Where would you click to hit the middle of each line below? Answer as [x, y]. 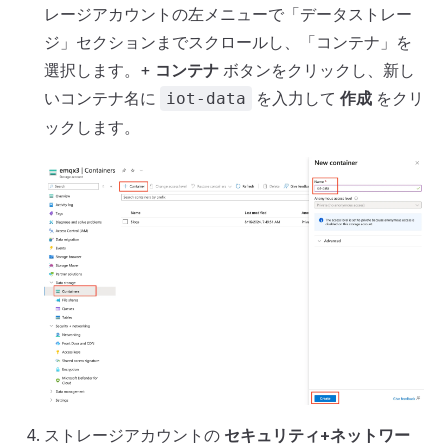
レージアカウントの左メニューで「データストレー [228, 13]
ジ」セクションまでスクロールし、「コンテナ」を [228, 41]
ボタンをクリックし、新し [317, 69]
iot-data [206, 98]
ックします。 [92, 126]
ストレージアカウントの [134, 435]
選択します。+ [99, 69]
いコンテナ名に [102, 97]
